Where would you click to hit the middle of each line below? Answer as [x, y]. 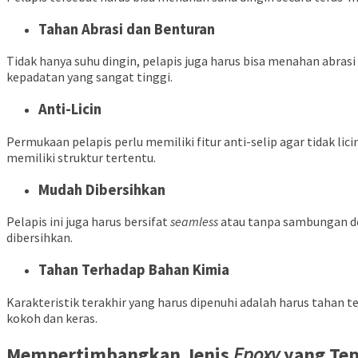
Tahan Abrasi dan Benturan [127, 29]
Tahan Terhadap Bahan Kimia [134, 269]
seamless [195, 222]
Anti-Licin [70, 109]
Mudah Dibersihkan [102, 189]
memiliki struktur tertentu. [81, 157]
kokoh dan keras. [52, 318]
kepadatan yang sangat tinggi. [89, 77]
